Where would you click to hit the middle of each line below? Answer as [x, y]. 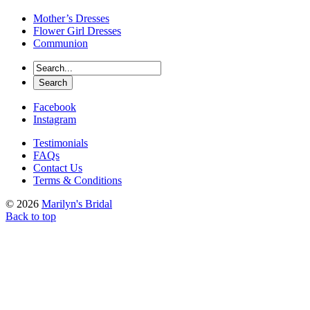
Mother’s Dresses [71, 19]
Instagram [55, 120]
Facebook [55, 107]
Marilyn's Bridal [77, 204]
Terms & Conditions [77, 181]
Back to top [31, 217]
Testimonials [61, 143]
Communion [61, 44]
